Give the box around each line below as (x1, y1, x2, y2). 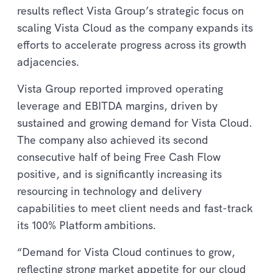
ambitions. (104, 218, 156, 232)
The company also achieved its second (17, 132, 208, 147)
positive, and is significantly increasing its (17, 166, 222, 181)
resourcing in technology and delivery (17, 183, 202, 198)
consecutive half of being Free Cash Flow (17, 149, 221, 164)
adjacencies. (17, 54, 79, 69)
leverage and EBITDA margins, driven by (17, 98, 218, 113)
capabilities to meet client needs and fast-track (17, 200, 253, 215)
